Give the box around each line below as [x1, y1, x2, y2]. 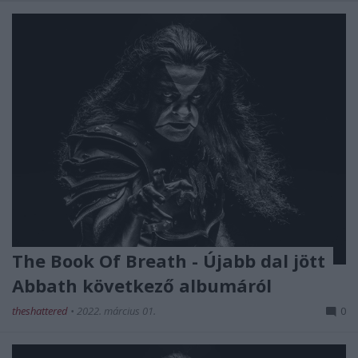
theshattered [12, 303, 70, 318]
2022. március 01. [77, 303, 156, 318]
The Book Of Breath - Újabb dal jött [12, 248, 325, 272]
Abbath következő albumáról [12, 272, 272, 297]
